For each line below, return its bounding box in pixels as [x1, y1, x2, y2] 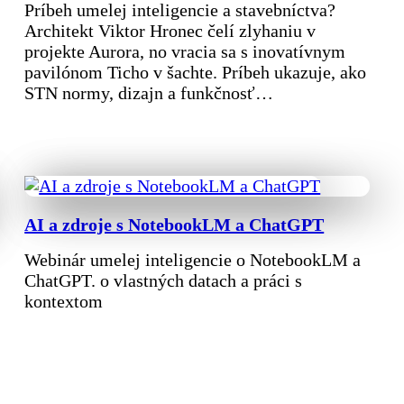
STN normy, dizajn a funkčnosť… [24, 82, 274, 103]
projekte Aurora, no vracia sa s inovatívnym [24, 41, 346, 61]
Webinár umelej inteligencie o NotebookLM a [24, 250, 362, 271]
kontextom [24, 291, 104, 312]
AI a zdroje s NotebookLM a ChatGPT [24, 214, 325, 234]
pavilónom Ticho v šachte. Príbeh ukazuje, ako [24, 61, 367, 82]
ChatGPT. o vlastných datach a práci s [24, 271, 303, 291]
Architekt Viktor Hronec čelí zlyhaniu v [24, 20, 317, 41]
